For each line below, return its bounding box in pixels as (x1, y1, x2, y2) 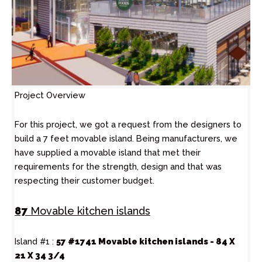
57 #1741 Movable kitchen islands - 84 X (56, 236, 235, 246)
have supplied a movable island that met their (15, 147, 201, 157)
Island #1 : (15, 236, 56, 246)
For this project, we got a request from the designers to (15, 119, 242, 129)
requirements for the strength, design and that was (15, 161, 222, 171)
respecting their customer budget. (15, 175, 154, 185)
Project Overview (15, 90, 85, 101)
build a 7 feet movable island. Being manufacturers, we (15, 133, 237, 143)
